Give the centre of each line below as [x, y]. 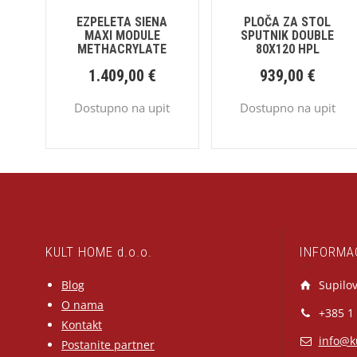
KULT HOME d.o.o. [99, 252]
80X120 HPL [287, 49]
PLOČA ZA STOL [288, 22]
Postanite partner [108, 345]
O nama [82, 305]
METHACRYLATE [122, 49]
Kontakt [82, 325]
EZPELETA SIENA [122, 22]
